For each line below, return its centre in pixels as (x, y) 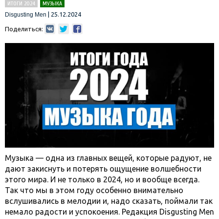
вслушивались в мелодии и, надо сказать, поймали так (109, 201)
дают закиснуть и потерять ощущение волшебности (103, 168)
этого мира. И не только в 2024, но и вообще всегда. (102, 179)
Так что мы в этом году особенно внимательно (94, 190)
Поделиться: (24, 29)
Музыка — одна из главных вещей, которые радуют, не (108, 158)
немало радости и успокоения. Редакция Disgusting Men (109, 211)
